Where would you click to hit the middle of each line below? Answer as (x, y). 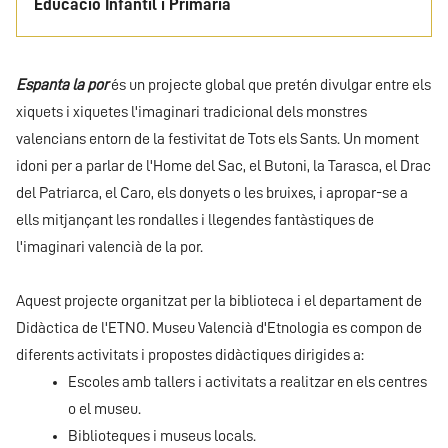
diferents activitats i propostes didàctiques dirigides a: (191, 355)
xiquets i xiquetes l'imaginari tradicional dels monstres (191, 112)
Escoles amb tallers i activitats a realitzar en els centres (247, 382)
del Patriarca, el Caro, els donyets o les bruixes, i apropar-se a (212, 193)
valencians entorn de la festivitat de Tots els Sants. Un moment (217, 139)
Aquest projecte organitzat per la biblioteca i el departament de (219, 301)
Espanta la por (62, 85)
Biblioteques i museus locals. (162, 436)
